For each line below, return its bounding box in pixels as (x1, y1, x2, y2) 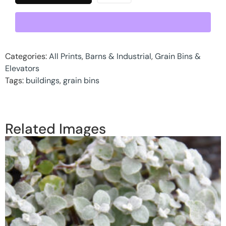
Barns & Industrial (85, 50, 151, 62)
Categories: (5, 50, 49, 62)
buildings (26, 75, 60, 86)
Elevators (5, 63, 39, 74)
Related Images (5, 119, 106, 138)
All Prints (49, 50, 82, 62)
